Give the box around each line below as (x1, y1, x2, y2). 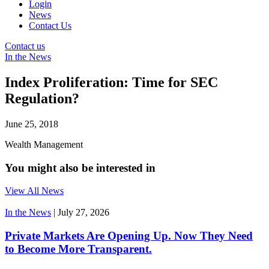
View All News (5, 186, 64, 196)
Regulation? (5, 90, 79, 106)
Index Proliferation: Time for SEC (5, 74, 218, 90)
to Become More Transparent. (5, 242, 152, 255)
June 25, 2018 (5, 118, 58, 129)
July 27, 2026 (58, 207, 109, 218)
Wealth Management (5, 139, 83, 150)
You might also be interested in (5, 161, 156, 174)
